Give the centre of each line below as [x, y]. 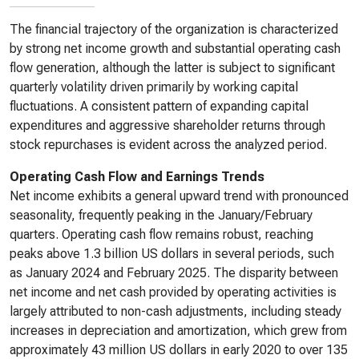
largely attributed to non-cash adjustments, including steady [175, 311]
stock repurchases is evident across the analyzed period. [168, 145]
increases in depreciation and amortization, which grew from [178, 331]
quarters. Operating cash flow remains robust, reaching [161, 234]
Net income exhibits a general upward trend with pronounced [179, 196]
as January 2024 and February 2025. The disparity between [174, 273]
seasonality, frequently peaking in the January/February [161, 215]
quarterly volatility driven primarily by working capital [154, 87]
